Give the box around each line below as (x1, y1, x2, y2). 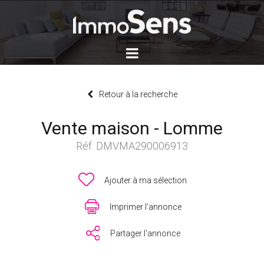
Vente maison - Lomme (41, 118, 223, 139)
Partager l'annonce (110, 229, 180, 239)
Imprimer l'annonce (109, 202, 181, 212)
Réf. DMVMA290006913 (76, 140, 188, 153)
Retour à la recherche (98, 90, 177, 100)
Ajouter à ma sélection (104, 176, 187, 186)
